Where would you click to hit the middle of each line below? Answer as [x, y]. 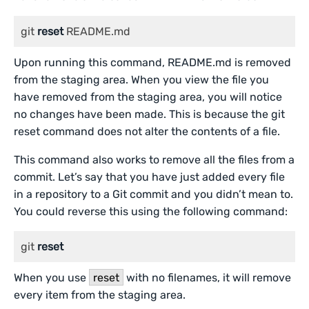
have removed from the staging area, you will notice [148, 97]
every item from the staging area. [100, 295]
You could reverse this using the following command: [151, 211]
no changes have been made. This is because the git [150, 114]
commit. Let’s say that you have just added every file [150, 177]
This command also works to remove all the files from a [154, 160]
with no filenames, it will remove [208, 278]
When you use [52, 278]
